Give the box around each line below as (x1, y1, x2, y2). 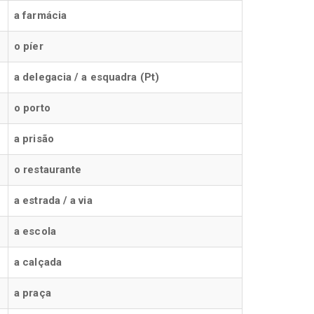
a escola (14, 225, 56, 238)
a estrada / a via (14, 194, 93, 207)
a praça (14, 287, 51, 299)
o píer (14, 40, 43, 53)
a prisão (14, 132, 54, 145)
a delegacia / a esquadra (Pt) (14, 71, 159, 83)
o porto (14, 102, 50, 114)
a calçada (14, 256, 62, 268)
